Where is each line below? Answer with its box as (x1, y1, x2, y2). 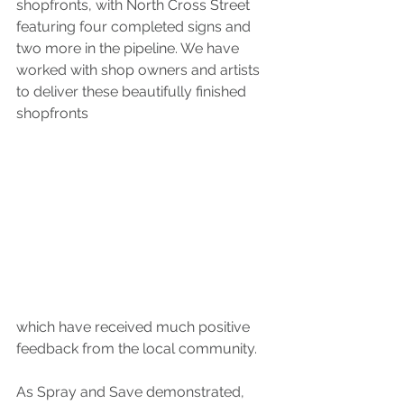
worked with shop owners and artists (16, 61, 263, 79)
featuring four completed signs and (16, 18, 254, 36)
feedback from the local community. (16, 340, 257, 358)
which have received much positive (16, 318, 253, 336)
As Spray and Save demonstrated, (16, 383, 248, 401)
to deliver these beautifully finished (16, 83, 250, 101)
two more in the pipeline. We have (16, 40, 243, 58)
